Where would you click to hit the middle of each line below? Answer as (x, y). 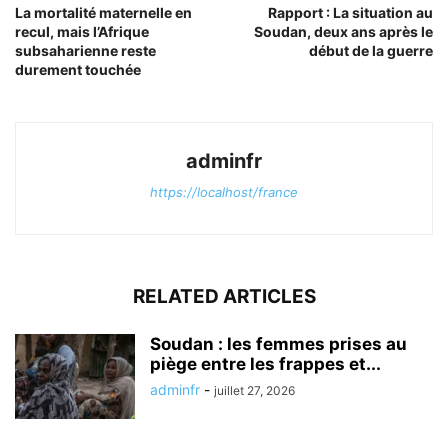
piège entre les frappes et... (265, 363)
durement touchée (78, 69)
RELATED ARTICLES (224, 296)
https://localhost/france (224, 191)
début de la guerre (371, 50)
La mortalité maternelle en (103, 12)
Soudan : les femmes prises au (278, 343)
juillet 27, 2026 (254, 390)
